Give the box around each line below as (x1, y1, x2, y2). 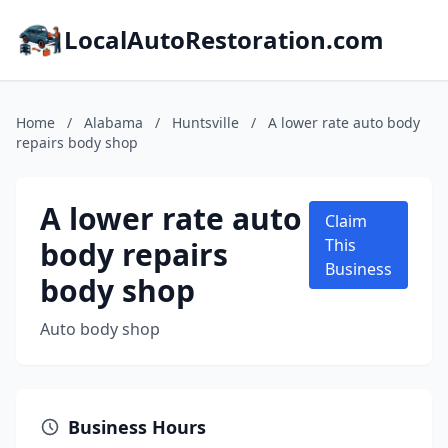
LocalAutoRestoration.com (64, 23, 384, 56)
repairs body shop (16, 133, 138, 152)
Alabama (84, 113, 143, 132)
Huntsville (172, 113, 239, 132)
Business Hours (68, 415, 206, 439)
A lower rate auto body (268, 113, 420, 132)
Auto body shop (40, 318, 160, 340)
